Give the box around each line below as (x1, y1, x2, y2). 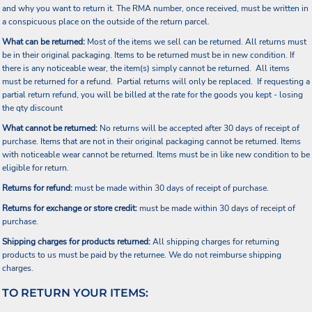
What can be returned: (2, 36, 85, 47)
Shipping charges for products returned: (2, 236, 150, 247)
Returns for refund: (2, 182, 72, 194)
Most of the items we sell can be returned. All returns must (85, 36, 306, 47)
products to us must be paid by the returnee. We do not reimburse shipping (2, 249, 281, 260)
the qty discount (2, 102, 63, 114)
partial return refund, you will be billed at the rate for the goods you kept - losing (2, 89, 303, 100)
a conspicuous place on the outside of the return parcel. (2, 16, 210, 27)
